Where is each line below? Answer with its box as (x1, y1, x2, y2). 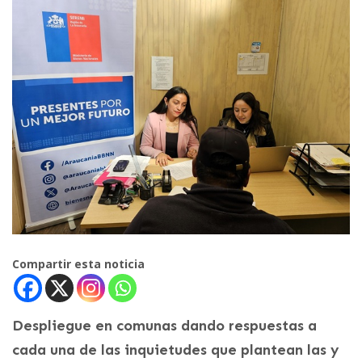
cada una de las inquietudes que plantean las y (12, 340, 339, 359)
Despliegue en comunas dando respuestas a (12, 316, 317, 335)
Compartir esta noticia (12, 255, 145, 271)
